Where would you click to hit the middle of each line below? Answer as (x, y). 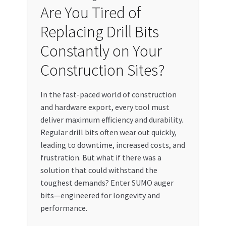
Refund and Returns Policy (53, 126)
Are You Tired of (91, 13)
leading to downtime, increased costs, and (112, 145)
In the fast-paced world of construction (108, 95)
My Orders (25, 46)
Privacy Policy (32, 100)
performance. (64, 208)
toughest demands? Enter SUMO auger (107, 183)
